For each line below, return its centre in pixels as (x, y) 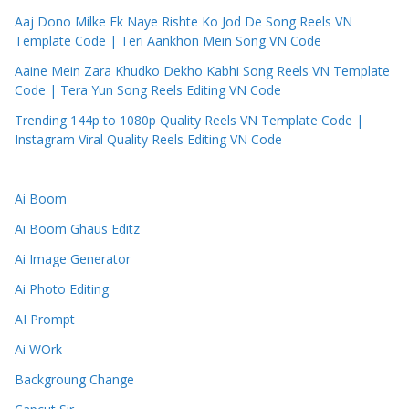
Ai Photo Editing (62, 289)
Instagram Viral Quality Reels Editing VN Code (148, 140)
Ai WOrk (38, 350)
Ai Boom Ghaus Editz (77, 229)
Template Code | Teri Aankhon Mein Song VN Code (168, 41)
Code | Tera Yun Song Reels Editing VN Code (148, 90)
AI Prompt (45, 320)
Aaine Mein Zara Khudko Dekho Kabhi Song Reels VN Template (202, 71)
